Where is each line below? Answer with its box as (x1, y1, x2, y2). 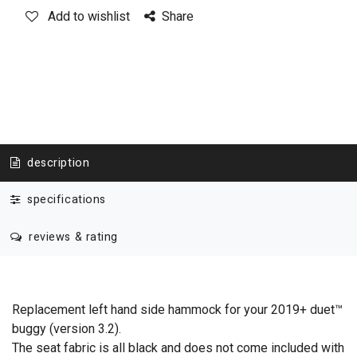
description (23, 154, 90, 171)
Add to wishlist (48, 7, 130, 26)
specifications (23, 191, 106, 209)
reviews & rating (25, 228, 119, 245)
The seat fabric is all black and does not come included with (12, 339, 344, 355)
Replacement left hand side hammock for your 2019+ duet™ (12, 301, 343, 317)
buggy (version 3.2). (12, 320, 121, 336)
